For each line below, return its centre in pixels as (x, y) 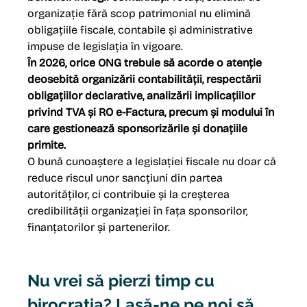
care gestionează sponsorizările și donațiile (139, 129)
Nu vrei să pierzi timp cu (123, 281)
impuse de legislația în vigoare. (106, 47)
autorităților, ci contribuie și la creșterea (130, 195)
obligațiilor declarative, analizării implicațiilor (143, 96)
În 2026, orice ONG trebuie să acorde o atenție (146, 63)
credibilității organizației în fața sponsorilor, (139, 211)
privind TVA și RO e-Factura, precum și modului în (152, 112)
